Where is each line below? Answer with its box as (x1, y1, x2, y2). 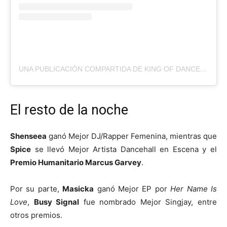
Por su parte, (10, 183, 63, 194)
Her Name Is (170, 183, 217, 194)
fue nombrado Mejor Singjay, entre (79, 197, 217, 207)
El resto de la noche (10, 101, 128, 118)
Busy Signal (33, 197, 80, 207)
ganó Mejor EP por (94, 183, 171, 194)
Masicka (62, 183, 94, 194)
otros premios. (10, 210, 62, 220)
